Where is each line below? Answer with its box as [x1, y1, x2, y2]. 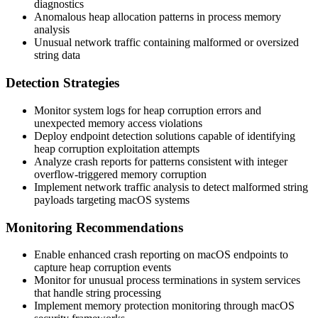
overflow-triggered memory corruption [34, 168, 207, 180]
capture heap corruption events [34, 261, 171, 274]
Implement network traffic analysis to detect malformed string [34, 180, 308, 193]
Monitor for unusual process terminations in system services [34, 274, 300, 287]
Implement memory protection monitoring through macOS [34, 300, 295, 312]
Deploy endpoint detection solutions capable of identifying [34, 129, 295, 142]
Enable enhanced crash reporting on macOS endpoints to [34, 248, 288, 261]
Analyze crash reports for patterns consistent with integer [34, 155, 287, 168]
